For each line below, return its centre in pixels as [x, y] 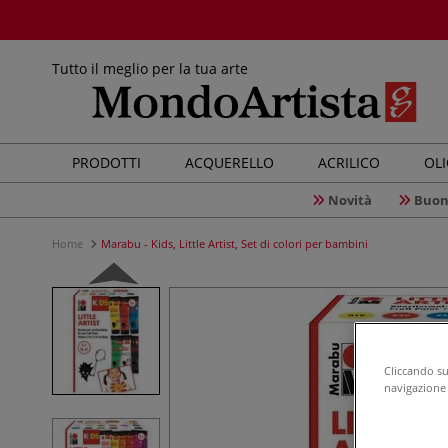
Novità [349, 200]
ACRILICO [349, 162]
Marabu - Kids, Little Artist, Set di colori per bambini [234, 243]
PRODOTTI [106, 162]
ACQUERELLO [229, 162]
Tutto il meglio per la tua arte [150, 68]
